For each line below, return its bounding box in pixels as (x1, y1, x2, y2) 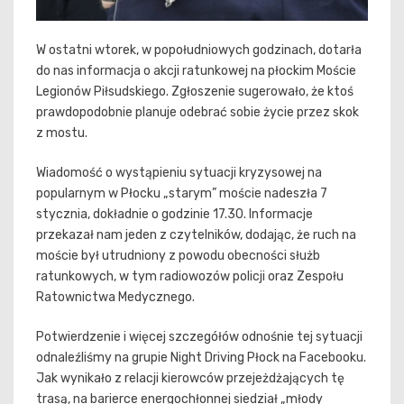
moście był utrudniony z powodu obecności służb (36, 247, 320, 263)
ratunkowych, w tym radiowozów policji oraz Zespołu (36, 268, 344, 284)
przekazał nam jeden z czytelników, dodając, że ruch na (36, 226, 356, 243)
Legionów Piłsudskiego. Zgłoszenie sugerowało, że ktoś (36, 83, 353, 99)
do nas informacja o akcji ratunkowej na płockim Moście (36, 62, 356, 78)
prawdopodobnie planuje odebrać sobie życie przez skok (36, 104, 359, 120)
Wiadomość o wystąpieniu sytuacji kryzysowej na (36, 164, 322, 180)
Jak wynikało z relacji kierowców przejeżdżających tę (36, 370, 344, 386)
